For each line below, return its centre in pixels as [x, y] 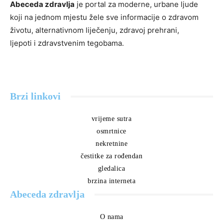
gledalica [111, 169]
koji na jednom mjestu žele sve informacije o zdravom [104, 17]
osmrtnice [111, 131]
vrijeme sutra [111, 119]
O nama [111, 217]
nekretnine [111, 144]
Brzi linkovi [35, 96]
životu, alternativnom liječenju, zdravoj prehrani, [95, 30]
